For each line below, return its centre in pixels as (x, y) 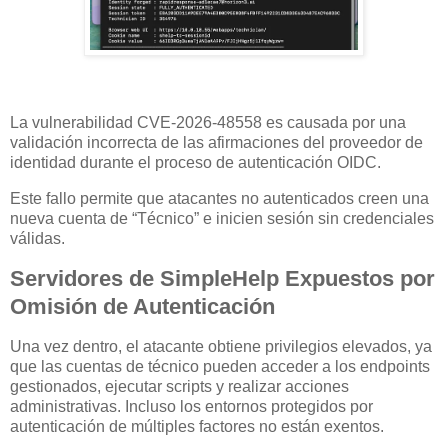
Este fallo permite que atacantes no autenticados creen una (219, 198)
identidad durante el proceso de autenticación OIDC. (195, 163)
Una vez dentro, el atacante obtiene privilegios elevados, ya (221, 346)
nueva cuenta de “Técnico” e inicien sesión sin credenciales (222, 218)
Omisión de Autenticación (142, 306)
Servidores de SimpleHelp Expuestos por (222, 278)
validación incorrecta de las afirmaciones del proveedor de (216, 143)
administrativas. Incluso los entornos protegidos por (191, 406)
